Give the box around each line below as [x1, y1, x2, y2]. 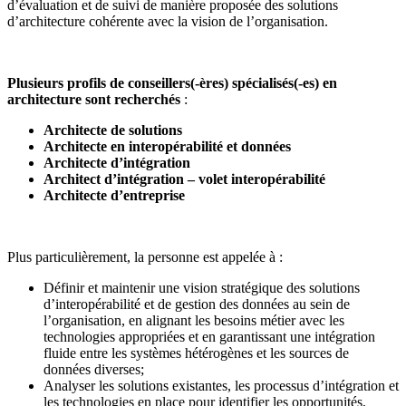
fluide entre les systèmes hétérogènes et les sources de [43, 345, 349, 362]
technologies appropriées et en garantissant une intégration [43, 329, 375, 345]
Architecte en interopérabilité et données [43, 139, 291, 155]
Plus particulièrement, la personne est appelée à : [7, 249, 283, 266]
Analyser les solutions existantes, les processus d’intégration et [43, 378, 399, 394]
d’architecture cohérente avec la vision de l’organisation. [7, 14, 328, 30]
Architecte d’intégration [43, 155, 190, 171]
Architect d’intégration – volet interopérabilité [43, 171, 325, 188]
